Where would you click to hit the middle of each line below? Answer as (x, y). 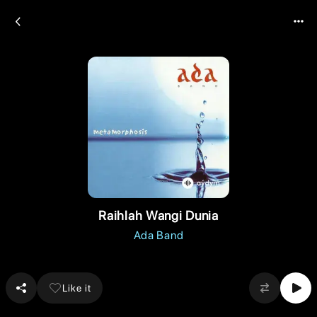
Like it (77, 288)
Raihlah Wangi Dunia (158, 215)
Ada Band (158, 235)
